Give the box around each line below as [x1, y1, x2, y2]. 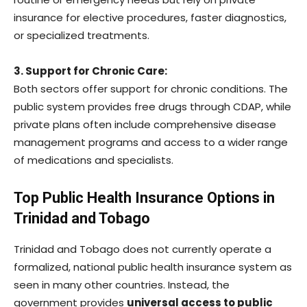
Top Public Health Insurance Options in [14, 188, 275, 206]
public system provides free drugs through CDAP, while [14, 99, 291, 114]
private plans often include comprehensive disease [14, 116, 276, 132]
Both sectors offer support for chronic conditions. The [14, 81, 288, 96]
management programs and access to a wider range [14, 134, 288, 149]
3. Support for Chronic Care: [14, 63, 167, 78]
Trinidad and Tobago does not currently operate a [14, 241, 271, 256]
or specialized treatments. [14, 27, 149, 42]
